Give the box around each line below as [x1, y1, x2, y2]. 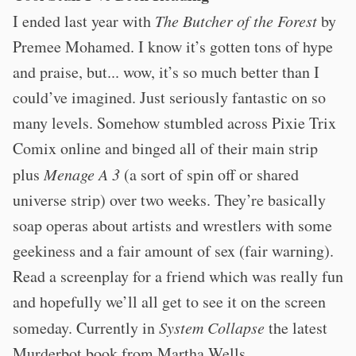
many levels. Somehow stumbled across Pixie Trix [13, 112, 336, 133]
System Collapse [159, 317, 265, 338]
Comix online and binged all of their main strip [13, 137, 318, 159]
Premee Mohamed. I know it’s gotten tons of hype [13, 36, 333, 57]
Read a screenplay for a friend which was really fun [13, 265, 343, 287]
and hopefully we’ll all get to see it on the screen [13, 291, 326, 312]
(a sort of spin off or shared [120, 164, 299, 185]
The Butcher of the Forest [155, 10, 317, 31]
